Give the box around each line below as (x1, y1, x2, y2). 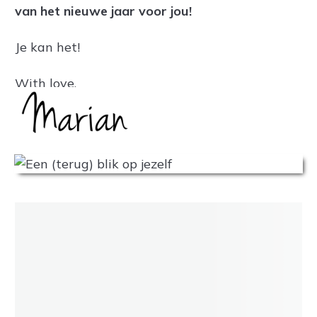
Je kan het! (15, 39, 80, 55)
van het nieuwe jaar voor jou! (15, 3, 192, 19)
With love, (15, 75, 76, 91)
